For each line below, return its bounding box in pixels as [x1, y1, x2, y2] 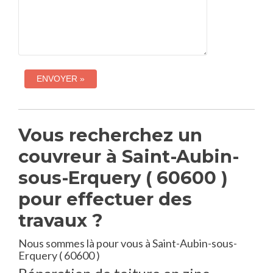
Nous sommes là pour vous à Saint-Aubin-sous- [18, 236, 237, 250]
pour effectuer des [18, 188, 192, 210]
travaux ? [18, 210, 103, 231]
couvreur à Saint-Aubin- [18, 146, 239, 167]
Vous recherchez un [18, 124, 202, 146]
